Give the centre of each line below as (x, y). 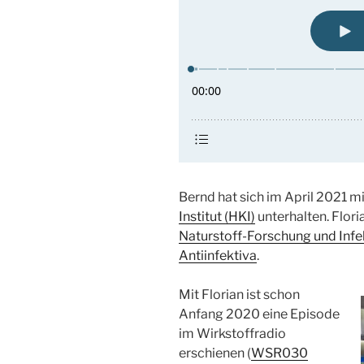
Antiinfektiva (218, 256)
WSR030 (279, 353)
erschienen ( (215, 353)
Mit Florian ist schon (239, 295)
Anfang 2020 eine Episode (259, 314)
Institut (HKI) (217, 217)
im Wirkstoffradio (232, 334)
